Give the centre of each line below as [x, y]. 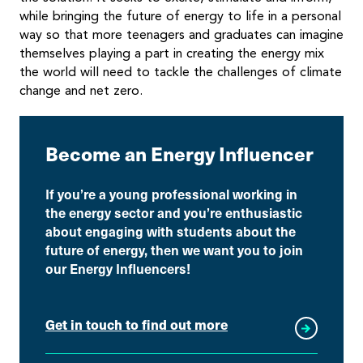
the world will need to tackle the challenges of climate [181, 71]
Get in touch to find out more [137, 325]
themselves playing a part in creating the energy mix [172, 53]
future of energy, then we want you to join [174, 249]
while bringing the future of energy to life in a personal [180, 15]
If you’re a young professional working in [171, 193]
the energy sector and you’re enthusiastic [174, 212]
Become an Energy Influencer [179, 153]
